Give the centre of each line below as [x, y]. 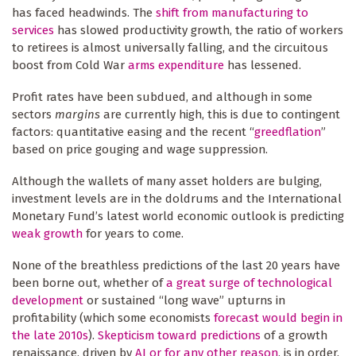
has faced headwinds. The [84, 12]
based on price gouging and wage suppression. [141, 149]
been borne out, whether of [89, 282]
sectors [33, 114]
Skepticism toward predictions [179, 335]
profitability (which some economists [113, 317]
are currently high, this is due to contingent [220, 114]
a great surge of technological [249, 282]
